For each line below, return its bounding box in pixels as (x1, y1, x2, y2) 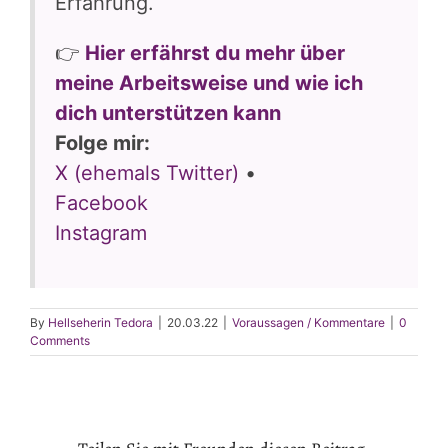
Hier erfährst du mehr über (85, 41, 345, 66)
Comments (30, 333, 90, 349)
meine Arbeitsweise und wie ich (55, 71, 363, 96)
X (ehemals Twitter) (55, 161, 239, 186)
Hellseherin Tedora (48, 315, 153, 331)
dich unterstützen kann (55, 101, 281, 126)
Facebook (55, 191, 148, 216)
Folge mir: (55, 131, 150, 156)
